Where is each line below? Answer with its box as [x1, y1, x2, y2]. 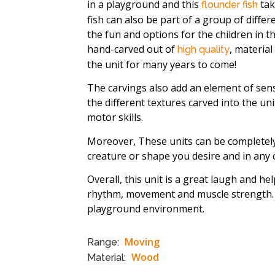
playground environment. [87, 202, 204, 216]
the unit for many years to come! [87, 58, 236, 71]
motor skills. [87, 110, 143, 125]
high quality [177, 44, 230, 55]
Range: [87, 236, 122, 248]
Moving [125, 234, 160, 249]
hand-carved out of [87, 42, 177, 56]
